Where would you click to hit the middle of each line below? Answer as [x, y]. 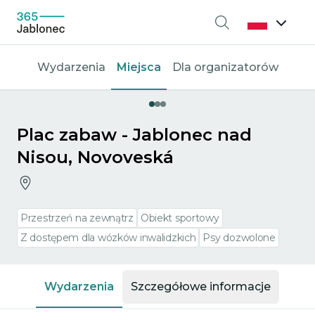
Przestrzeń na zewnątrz [77, 218]
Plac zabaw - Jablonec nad [134, 135]
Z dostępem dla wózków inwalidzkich [108, 238]
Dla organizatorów [225, 67]
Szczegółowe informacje [201, 287]
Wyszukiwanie [262, 29]
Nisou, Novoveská [95, 157]
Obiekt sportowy [180, 218]
